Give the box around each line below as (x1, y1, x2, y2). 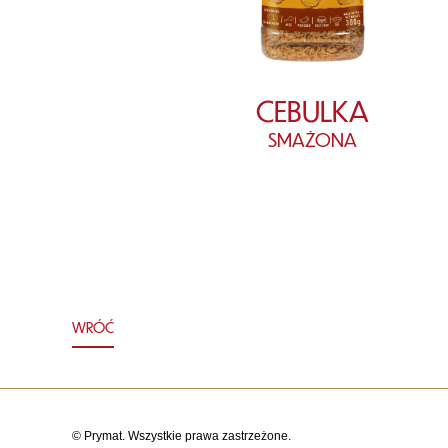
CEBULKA (255, 92, 369, 129)
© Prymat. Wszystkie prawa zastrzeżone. (72, 429, 291, 444)
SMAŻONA (267, 128, 357, 152)
